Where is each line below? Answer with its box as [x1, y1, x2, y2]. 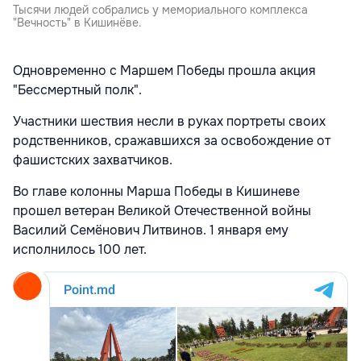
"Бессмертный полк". [13, 81, 142, 99]
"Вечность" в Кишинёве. [13, 15, 142, 31]
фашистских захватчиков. [13, 151, 172, 169]
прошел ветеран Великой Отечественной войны [13, 202, 311, 220]
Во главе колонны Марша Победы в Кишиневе [13, 183, 300, 201]
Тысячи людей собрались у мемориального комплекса [13, 2, 308, 18]
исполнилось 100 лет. [13, 241, 150, 259]
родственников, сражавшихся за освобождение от [13, 132, 330, 150]
